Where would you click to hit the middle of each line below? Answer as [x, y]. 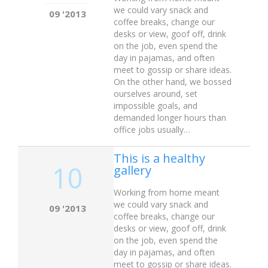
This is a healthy [159, 158]
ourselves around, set [156, 93]
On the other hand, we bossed [173, 81]
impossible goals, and [156, 105]
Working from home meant [167, 192]
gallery [133, 170]
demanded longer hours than [170, 117]
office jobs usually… [152, 129]
